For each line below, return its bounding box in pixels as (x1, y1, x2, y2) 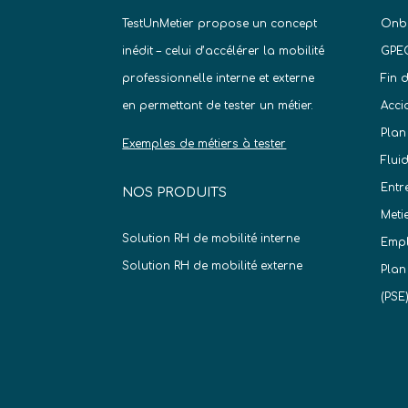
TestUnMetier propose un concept (122, 16, 318, 30)
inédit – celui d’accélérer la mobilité (122, 44, 325, 57)
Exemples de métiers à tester (122, 137, 287, 150)
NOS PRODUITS (122, 185, 228, 199)
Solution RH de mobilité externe (122, 259, 303, 272)
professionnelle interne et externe (122, 71, 315, 85)
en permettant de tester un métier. (122, 98, 314, 112)
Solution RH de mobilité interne (122, 231, 301, 245)
